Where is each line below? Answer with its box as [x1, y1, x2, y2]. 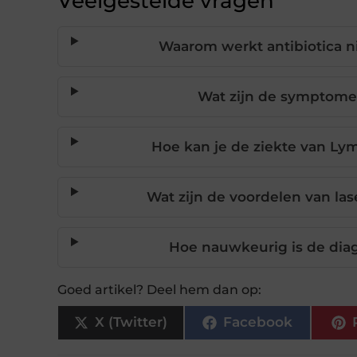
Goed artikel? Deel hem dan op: [57, 281, 261, 297]
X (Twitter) [94, 314, 167, 331]
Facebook [222, 314, 292, 331]
